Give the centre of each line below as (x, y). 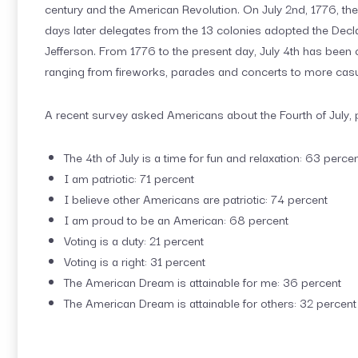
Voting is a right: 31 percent (135, 261)
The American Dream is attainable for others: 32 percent (210, 302)
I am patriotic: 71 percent (129, 178)
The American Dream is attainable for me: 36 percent (203, 282)
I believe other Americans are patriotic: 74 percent (196, 199)
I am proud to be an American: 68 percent (176, 219)
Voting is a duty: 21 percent (134, 240)
